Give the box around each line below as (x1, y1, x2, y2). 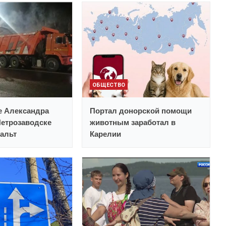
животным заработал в (90, 118, 176, 127)
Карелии (90, 130, 122, 139)
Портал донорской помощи (90, 106, 192, 116)
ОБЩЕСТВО (92, 82, 126, 89)
